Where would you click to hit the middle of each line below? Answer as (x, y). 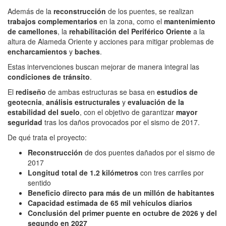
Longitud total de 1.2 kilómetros (83, 172)
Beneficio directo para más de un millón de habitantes (121, 192)
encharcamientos (37, 51)
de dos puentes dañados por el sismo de (149, 152)
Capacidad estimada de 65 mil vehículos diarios (110, 203)
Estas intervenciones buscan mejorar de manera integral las (103, 66)
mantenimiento (190, 21)
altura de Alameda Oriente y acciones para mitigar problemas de (111, 41)
